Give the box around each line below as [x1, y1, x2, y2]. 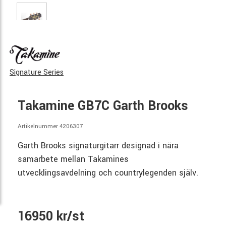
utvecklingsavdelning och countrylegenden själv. [18, 166, 198, 179]
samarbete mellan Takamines [18, 153, 129, 165]
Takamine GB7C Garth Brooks [18, 97, 188, 116]
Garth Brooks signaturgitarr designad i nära [18, 139, 179, 151]
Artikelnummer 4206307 [18, 122, 83, 131]
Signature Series [10, 67, 64, 78]
